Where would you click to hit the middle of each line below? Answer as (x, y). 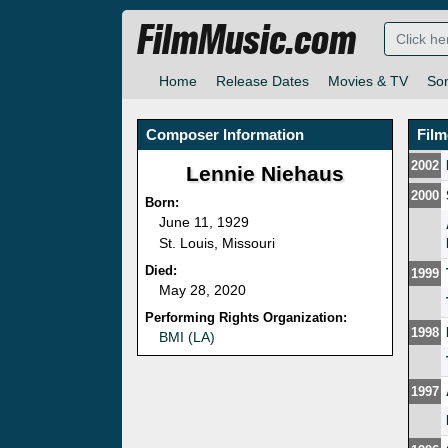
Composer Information (225, 135)
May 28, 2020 (202, 290)
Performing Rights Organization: (246, 318)
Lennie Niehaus (265, 174)
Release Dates (262, 81)
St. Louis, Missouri (217, 243)
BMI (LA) (187, 337)
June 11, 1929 (204, 222)
